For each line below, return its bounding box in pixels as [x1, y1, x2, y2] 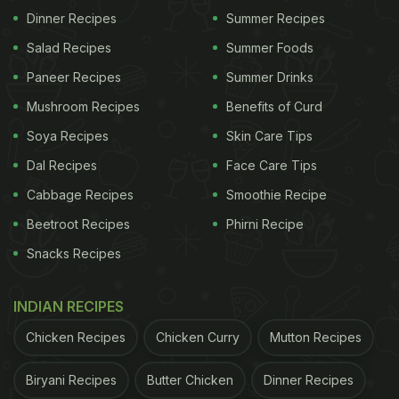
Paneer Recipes [27, 69, 121, 85]
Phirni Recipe [226, 216, 304, 232]
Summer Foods [226, 40, 313, 56]
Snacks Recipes [27, 246, 121, 262]
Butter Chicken [147, 372, 233, 388]
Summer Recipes [226, 11, 325, 27]
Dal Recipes [27, 158, 97, 174]
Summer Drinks [226, 69, 313, 85]
